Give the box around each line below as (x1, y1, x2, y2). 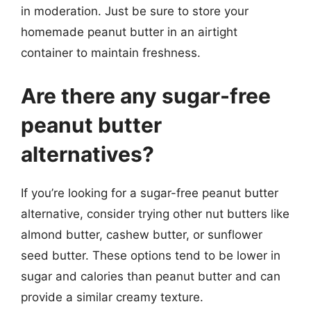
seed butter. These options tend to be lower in (21, 248, 280, 262)
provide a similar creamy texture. (21, 289, 203, 304)
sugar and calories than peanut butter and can (21, 269, 280, 283)
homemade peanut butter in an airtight (21, 25, 237, 39)
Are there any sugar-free (21, 83, 271, 108)
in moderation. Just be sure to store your (21, 4, 249, 18)
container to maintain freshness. (21, 46, 201, 60)
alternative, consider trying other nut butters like (21, 206, 289, 221)
